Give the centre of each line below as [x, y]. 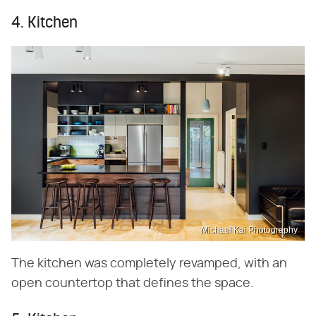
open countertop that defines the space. [133, 284]
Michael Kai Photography [249, 230]
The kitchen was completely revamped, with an [149, 264]
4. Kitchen [44, 24]
